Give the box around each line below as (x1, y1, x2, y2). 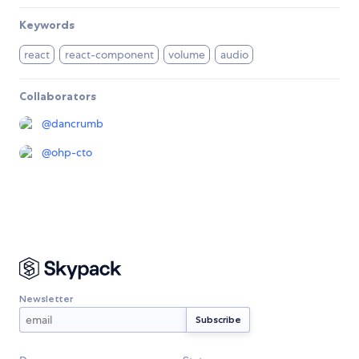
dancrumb (51, 116, 103, 131)
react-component (64, 47, 154, 63)
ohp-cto (51, 145, 92, 160)
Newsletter (19, 292, 73, 305)
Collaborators (19, 89, 96, 104)
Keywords (19, 18, 75, 33)
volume (168, 47, 206, 63)
